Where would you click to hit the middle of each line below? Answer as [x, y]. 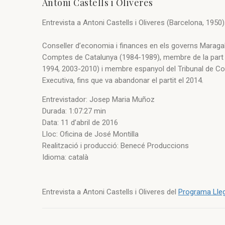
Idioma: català [65, 157]
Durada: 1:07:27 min [74, 111]
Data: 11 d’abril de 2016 [80, 123]
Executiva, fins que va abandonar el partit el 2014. [125, 81]
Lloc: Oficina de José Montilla [90, 134]
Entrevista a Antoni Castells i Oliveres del [110, 192]
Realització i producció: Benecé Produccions [115, 146]
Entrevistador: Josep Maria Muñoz [98, 100]
